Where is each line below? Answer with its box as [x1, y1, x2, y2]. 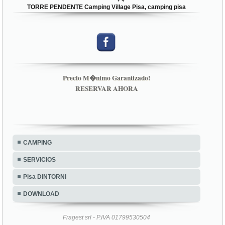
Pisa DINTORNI [23, 173, 67, 181]
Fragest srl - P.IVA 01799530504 [63, 214, 151, 221]
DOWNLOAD [23, 190, 60, 198]
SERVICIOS [23, 156, 56, 164]
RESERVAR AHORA [75, 83, 138, 94]
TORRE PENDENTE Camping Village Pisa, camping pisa [27, 3, 186, 11]
